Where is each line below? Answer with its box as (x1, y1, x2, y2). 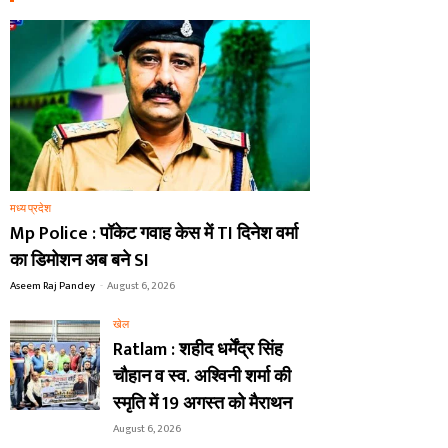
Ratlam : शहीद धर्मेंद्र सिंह (113, 335, 283, 366)
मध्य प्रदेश (10, 200, 51, 219)
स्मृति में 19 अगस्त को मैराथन (113, 389, 292, 420)
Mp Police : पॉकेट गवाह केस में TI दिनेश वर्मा (10, 219, 298, 250)
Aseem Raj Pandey (10, 277, 95, 296)
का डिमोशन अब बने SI (10, 246, 149, 277)
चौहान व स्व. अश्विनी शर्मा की (113, 362, 291, 393)
